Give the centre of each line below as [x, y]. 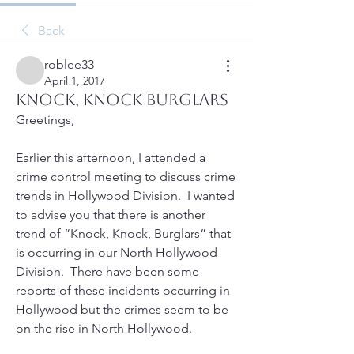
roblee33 [69, 64]
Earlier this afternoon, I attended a [111, 158]
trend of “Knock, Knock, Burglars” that [123, 233]
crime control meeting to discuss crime [126, 177]
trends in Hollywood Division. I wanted [125, 196]
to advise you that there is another [111, 215]
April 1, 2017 [75, 81]
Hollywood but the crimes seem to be [122, 309]
